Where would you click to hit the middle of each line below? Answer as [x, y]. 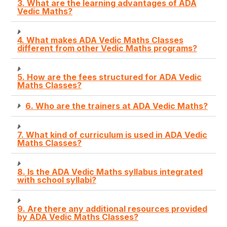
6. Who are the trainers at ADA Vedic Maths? [117, 106]
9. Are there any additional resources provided [112, 209]
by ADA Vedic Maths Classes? [78, 217]
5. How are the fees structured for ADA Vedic [109, 77]
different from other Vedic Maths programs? [107, 48]
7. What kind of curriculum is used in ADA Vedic [112, 135]
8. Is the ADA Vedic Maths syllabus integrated [110, 172]
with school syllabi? [57, 180]
